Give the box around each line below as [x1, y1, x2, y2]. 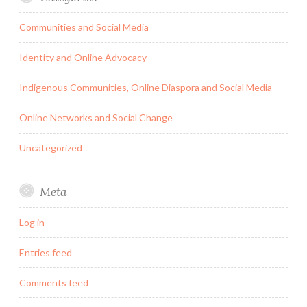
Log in [19, 216, 45, 228]
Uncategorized [19, 142, 82, 154]
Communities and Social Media [19, 21, 149, 34]
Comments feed [19, 276, 88, 288]
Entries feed [19, 246, 72, 258]
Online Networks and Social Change [19, 112, 173, 124]
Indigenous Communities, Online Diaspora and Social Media [19, 82, 272, 94]
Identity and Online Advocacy [19, 51, 147, 64]
